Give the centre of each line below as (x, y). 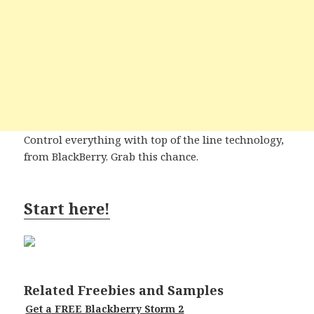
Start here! (67, 209)
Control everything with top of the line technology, (154, 140)
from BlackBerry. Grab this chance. (111, 157)
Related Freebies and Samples (124, 291)
